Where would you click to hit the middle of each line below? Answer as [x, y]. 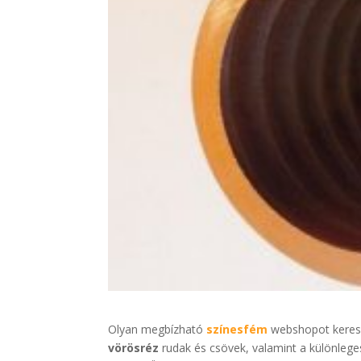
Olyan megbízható [158, 330]
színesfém [237, 330]
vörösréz [134, 348]
